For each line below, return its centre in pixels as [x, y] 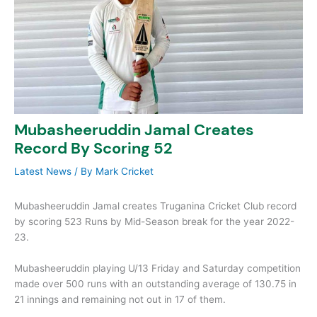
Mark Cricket [125, 172]
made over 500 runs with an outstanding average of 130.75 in [155, 283]
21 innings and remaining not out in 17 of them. [120, 299]
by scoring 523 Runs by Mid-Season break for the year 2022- [154, 221]
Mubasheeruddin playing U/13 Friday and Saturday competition [157, 268]
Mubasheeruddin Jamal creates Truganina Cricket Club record [155, 206]
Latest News [43, 172]
